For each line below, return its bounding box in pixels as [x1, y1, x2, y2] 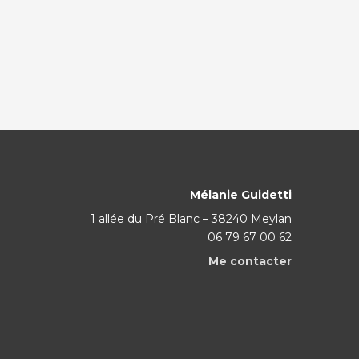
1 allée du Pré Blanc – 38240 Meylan [90, 212, 292, 227]
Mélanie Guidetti [189, 188, 292, 203]
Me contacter [208, 254, 292, 269]
